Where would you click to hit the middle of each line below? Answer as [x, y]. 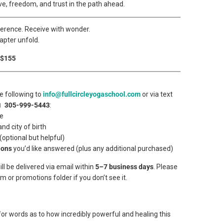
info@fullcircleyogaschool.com [92, 94]
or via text [157, 94]
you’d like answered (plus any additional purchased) [92, 148]
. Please [166, 167]
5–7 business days [124, 167]
